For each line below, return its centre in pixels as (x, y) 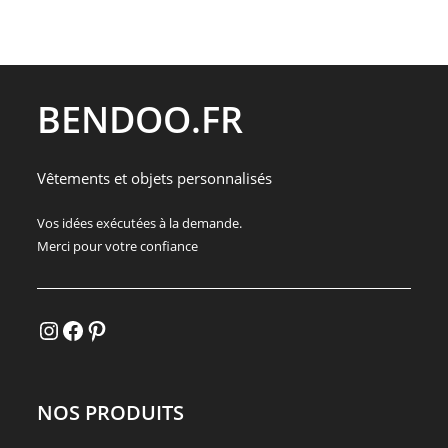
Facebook (91, 328)
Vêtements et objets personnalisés (155, 177)
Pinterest (114, 328)
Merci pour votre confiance (118, 245)
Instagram (70, 328)
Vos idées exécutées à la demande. (140, 222)
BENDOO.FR (140, 119)
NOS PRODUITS (111, 412)
